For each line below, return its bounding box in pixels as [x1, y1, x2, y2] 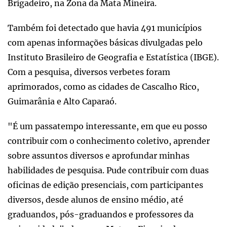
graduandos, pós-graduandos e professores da [8, 209, 194, 219]
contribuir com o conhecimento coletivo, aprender [8, 135, 210, 146]
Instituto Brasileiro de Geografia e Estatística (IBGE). [8, 52, 219, 62]
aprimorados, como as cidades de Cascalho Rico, [8, 81, 199, 92]
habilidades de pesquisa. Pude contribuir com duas [8, 165, 209, 175]
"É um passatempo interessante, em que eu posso [8, 121, 207, 131]
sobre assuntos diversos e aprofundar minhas [8, 150, 190, 161]
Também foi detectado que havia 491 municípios [8, 22, 202, 33]
